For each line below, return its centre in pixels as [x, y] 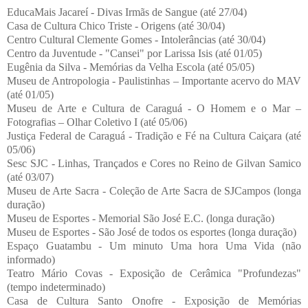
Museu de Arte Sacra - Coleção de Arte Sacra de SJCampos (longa [154, 190]
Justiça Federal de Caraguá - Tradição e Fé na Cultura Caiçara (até [154, 135]
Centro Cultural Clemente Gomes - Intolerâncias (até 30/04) [136, 39]
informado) [31, 259]
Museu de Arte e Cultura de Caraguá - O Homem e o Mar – [154, 108]
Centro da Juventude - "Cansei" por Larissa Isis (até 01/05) [134, 53]
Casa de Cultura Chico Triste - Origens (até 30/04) [116, 25]
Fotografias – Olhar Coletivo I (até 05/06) [97, 122]
